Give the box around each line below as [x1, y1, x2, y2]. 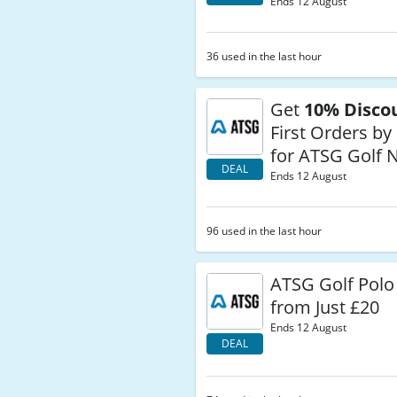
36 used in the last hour [206, 49, 323, 64]
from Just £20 [270, 295, 380, 319]
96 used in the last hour [206, 223, 323, 238]
